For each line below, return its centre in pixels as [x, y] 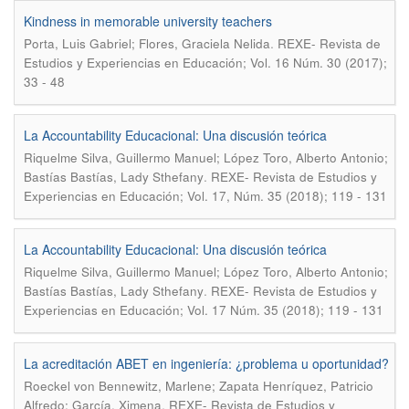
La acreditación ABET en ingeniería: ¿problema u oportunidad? [206, 363]
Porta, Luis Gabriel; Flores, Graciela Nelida [147, 43]
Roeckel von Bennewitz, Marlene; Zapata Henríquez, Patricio [199, 386]
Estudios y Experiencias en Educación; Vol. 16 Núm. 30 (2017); [205, 63]
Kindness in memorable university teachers [148, 21]
